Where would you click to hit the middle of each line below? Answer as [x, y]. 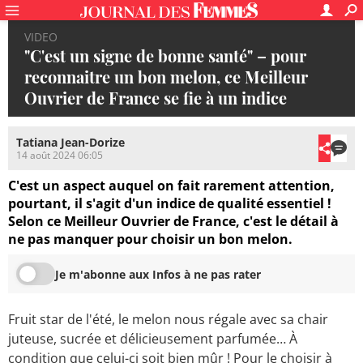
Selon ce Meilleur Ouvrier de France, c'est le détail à [173, 222]
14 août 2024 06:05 [60, 156]
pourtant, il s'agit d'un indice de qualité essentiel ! [170, 204]
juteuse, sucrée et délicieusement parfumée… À [153, 339]
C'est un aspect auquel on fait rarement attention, [171, 186]
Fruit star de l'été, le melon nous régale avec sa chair [168, 320]
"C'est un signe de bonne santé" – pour [165, 56]
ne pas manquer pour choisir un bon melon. [150, 239]
